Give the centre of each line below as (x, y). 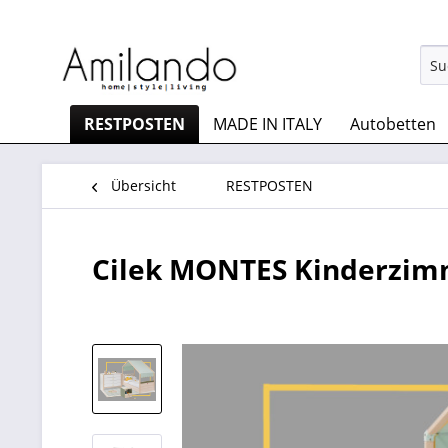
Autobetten (393, 124)
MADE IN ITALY (267, 124)
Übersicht (143, 185)
